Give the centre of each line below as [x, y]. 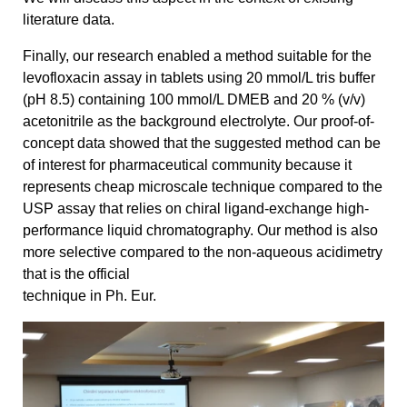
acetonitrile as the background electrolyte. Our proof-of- [199, 122]
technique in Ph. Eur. [89, 296]
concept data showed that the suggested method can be [202, 144]
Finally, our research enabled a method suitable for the [197, 56]
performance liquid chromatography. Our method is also [200, 231]
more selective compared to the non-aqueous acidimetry [203, 253]
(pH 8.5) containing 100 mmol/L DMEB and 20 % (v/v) [194, 100]
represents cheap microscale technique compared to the [203, 187]
